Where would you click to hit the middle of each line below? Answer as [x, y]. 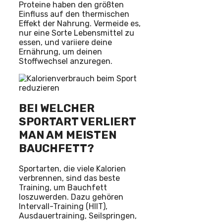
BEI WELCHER [57, 108]
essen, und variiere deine [65, 42]
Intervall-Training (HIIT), [63, 207]
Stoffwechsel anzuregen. [66, 61]
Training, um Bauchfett [63, 188]
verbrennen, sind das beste [69, 178]
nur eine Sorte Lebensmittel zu [77, 33]
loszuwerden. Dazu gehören [71, 197]
